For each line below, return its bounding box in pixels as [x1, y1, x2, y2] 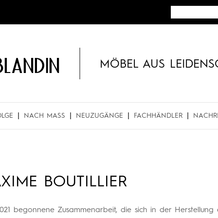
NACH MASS [24, 112, 61, 119]
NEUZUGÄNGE [76, 112, 123, 119]
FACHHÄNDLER [134, 112, 182, 119]
